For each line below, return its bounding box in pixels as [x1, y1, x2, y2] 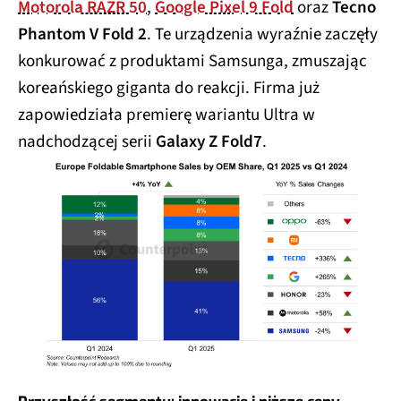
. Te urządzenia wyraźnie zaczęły [147, 21, 378, 47]
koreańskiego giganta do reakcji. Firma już [18, 75, 320, 100]
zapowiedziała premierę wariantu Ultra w [18, 102, 315, 127]
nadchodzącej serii [18, 129, 156, 154]
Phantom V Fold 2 [18, 21, 147, 47]
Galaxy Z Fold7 [156, 129, 262, 154]
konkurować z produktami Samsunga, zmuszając [18, 48, 367, 73]
